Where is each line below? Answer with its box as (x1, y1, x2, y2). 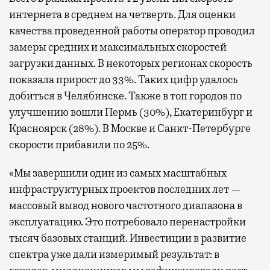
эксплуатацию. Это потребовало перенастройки (9, 215, 246, 228)
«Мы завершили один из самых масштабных (9, 166, 227, 180)
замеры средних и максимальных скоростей (9, 40, 227, 54)
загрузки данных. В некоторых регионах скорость (9, 56, 253, 70)
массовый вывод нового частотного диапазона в (9, 198, 242, 212)
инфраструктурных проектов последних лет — (9, 182, 242, 196)
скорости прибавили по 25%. (9, 137, 149, 151)
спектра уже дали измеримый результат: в (9, 247, 219, 261)
